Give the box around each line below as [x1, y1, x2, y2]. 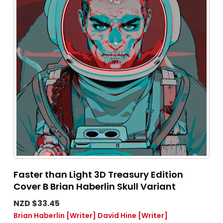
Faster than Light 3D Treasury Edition [13, 168, 183, 181]
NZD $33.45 [13, 198, 60, 210]
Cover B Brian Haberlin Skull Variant [13, 180, 176, 193]
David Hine [98, 211, 136, 221]
